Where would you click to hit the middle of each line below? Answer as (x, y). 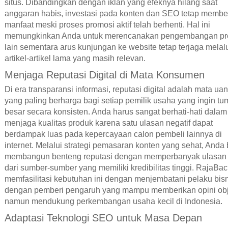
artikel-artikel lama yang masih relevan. (75, 58)
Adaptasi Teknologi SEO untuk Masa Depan (103, 218)
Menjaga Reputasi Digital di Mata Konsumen (104, 75)
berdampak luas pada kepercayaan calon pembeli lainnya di (113, 134)
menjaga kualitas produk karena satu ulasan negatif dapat (108, 123)
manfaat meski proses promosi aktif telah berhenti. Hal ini (107, 24)
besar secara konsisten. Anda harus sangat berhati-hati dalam (116, 111)
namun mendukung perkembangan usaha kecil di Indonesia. (113, 201)
